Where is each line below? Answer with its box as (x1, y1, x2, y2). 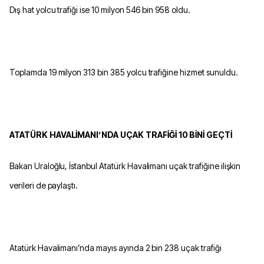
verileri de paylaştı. (9, 180, 78, 191)
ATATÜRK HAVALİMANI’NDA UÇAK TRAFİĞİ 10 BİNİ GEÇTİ (9, 130, 233, 140)
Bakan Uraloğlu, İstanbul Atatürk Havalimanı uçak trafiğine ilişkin (9, 161, 241, 171)
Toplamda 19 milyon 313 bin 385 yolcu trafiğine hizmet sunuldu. (9, 67, 238, 78)
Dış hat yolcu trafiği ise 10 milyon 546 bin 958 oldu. (9, 5, 190, 15)
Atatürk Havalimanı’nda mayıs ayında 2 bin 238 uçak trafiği (9, 243, 222, 253)
